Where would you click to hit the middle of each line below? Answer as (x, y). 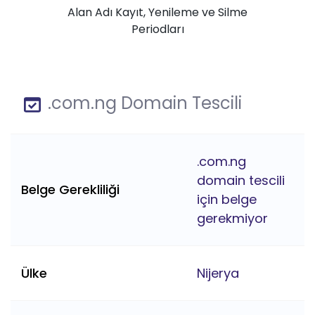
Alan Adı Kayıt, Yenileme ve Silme (157, 13)
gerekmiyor (232, 219)
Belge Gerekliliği (70, 190)
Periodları (157, 30)
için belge (227, 200)
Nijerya (218, 274)
